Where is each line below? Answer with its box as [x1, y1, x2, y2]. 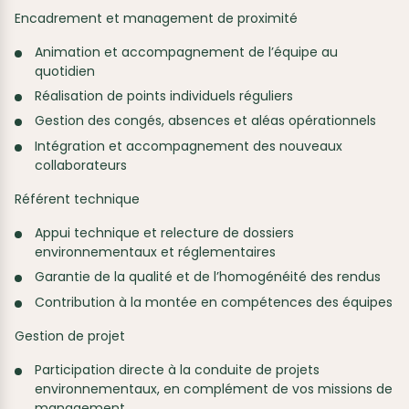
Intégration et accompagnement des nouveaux [35, 136, 343, 155]
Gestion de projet [15, 326, 125, 345]
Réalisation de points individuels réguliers [35, 86, 294, 105]
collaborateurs [35, 155, 128, 174]
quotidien [35, 61, 96, 80]
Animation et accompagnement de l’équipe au [35, 42, 339, 61]
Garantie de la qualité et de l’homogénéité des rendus [35, 267, 382, 287]
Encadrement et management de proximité [15, 8, 298, 27]
